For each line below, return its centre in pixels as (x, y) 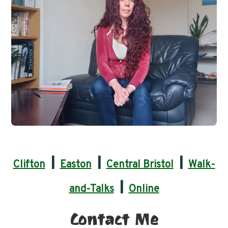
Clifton (29, 165)
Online (144, 189)
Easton (76, 165)
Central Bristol (140, 165)
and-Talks (91, 189)
